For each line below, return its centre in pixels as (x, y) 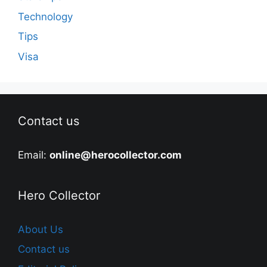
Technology (45, 16)
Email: (34, 155)
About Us (41, 229)
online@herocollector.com (116, 155)
